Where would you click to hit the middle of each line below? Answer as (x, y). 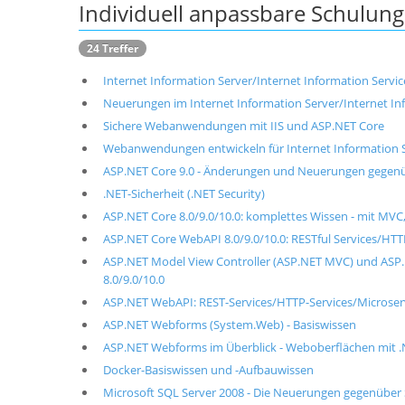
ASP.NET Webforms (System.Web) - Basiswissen (229, 325)
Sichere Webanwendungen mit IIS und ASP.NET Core (243, 126)
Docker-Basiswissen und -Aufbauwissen (208, 370)
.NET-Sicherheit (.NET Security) (184, 193)
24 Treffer (113, 48)
